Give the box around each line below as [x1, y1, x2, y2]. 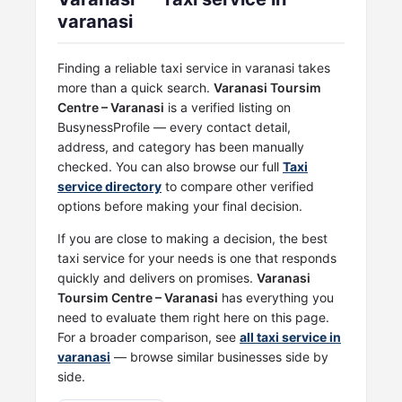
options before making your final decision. [57, 197, 302, 214]
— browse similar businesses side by [110, 348, 328, 364]
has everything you [218, 289, 334, 305]
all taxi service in [240, 328, 341, 345]
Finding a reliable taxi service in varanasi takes [57, 59, 330, 75]
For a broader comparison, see [57, 328, 240, 345]
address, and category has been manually [57, 138, 304, 154]
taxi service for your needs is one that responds [57, 249, 336, 266]
